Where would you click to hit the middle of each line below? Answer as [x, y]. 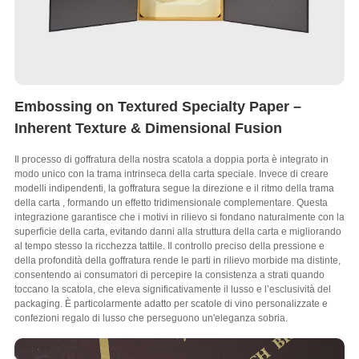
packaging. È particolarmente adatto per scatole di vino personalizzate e [171, 303]
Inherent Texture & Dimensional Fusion [148, 128]
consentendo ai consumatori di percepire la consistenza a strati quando [169, 274]
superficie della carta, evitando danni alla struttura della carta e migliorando [177, 231]
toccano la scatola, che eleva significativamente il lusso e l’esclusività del [172, 289]
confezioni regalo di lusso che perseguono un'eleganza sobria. [151, 318]
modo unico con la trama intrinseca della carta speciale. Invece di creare [171, 173]
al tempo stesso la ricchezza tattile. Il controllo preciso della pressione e [169, 246]
